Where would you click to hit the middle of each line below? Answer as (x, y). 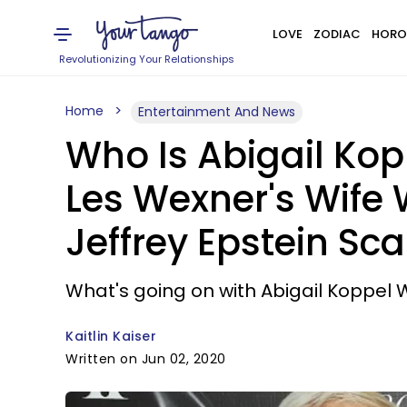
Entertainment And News (217, 112)
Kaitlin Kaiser (111, 336)
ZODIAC (337, 34)
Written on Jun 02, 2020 (146, 359)
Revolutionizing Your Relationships (147, 59)
